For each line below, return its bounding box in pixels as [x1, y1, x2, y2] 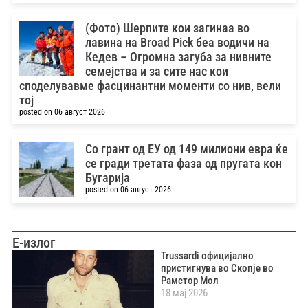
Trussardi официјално [161, 250, 254, 263]
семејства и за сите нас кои [85, 63, 228, 78]
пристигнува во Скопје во [161, 262, 274, 275]
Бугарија [85, 170, 130, 185]
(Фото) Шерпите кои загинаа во [85, 20, 250, 35]
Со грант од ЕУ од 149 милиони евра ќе [85, 141, 288, 156]
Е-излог [12, 234, 55, 252]
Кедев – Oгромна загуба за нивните [85, 49, 272, 64]
